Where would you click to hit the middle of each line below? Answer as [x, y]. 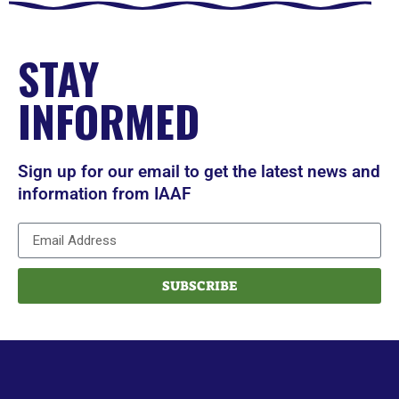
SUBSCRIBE [199, 285]
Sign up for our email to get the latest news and [199, 172]
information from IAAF [104, 194]
